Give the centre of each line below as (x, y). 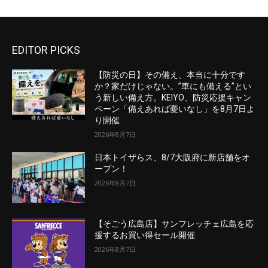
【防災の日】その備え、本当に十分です (170, 74)
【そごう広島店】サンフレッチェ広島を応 (174, 224)
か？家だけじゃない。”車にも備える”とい (173, 86)
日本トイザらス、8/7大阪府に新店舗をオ (173, 157)
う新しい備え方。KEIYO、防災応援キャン (173, 97)
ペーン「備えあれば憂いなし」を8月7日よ (175, 109)
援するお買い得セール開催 (145, 235)
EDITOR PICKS (46, 50)
